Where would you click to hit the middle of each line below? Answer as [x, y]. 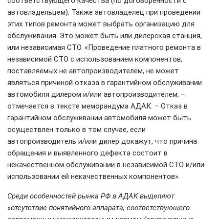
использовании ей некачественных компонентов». [94, 176]
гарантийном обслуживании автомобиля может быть [99, 118]
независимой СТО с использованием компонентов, [95, 59]
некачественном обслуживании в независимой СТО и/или [106, 165]
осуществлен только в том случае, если [77, 130]
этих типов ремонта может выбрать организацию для [101, 24]
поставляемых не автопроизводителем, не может [93, 71]
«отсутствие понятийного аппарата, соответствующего [99, 208]
